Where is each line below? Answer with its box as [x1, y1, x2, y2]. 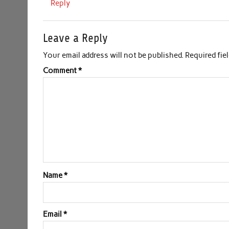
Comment [43, 66, 79, 75]
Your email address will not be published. [43, 50, 184, 60]
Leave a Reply [43, 31, 108, 44]
